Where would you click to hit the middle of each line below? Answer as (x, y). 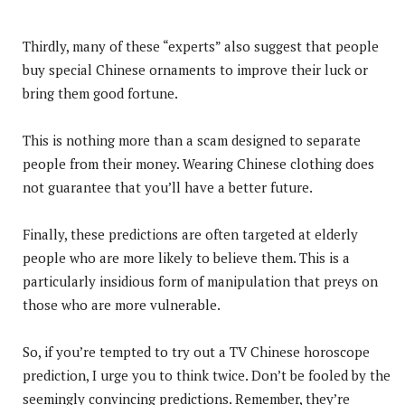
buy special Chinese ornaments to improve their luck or (195, 69)
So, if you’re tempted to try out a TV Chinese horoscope (196, 351)
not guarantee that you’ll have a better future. (168, 187)
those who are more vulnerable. (122, 304)
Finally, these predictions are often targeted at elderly (190, 234)
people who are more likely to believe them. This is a (186, 257)
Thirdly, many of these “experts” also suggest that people (201, 46)
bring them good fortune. (100, 93)
